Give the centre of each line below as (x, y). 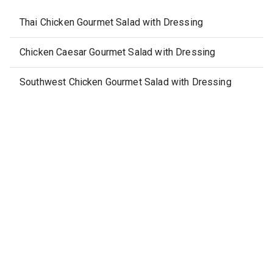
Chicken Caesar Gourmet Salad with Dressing (118, 52)
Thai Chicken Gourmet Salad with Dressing (112, 22)
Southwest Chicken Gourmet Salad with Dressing (126, 82)
